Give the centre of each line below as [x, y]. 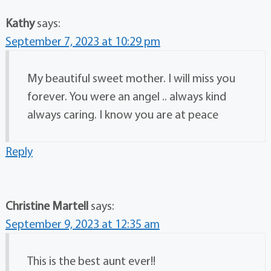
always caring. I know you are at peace [122, 114]
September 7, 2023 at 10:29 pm [83, 41]
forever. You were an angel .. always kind [126, 96]
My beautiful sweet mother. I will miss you [131, 78]
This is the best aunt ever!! [91, 261]
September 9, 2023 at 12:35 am [82, 224]
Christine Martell [47, 206]
